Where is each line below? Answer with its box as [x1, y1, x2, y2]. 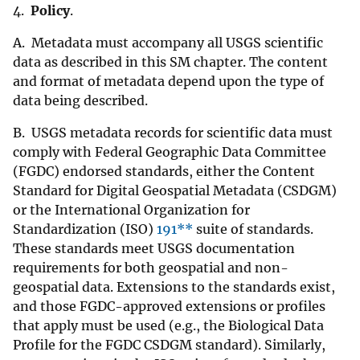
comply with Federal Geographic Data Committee [13, 144, 326, 161]
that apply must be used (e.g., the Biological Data [13, 317, 324, 334]
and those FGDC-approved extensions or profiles [13, 298, 325, 315]
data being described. [13, 92, 154, 109]
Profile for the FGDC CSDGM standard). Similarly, [13, 337, 325, 354]
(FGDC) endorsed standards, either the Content [13, 163, 315, 180]
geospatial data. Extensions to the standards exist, [13, 279, 335, 296]
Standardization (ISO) [13, 221, 157, 238]
